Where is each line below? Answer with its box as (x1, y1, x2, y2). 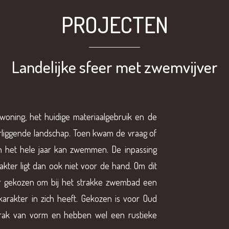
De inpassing (111, 144, 157, 155)
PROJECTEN (61, 10, 168, 39)
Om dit (134, 160, 157, 172)
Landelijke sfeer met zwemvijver (11, 56, 218, 78)
